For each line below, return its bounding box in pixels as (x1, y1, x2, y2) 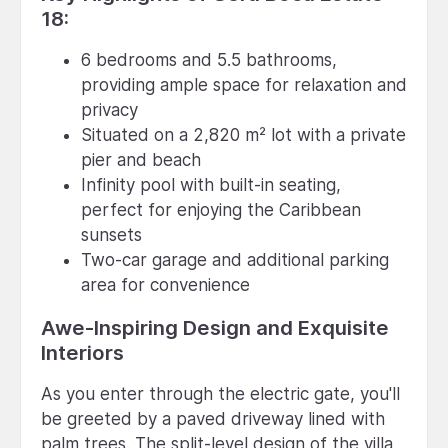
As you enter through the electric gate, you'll (41, 383, 400, 404)
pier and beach (81, 149, 201, 170)
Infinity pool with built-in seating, (81, 174, 341, 195)
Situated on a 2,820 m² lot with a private (81, 124, 406, 145)
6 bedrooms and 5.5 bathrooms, (81, 49, 337, 70)
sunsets (81, 224, 142, 245)
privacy (81, 99, 138, 120)
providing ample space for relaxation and (81, 74, 407, 95)
